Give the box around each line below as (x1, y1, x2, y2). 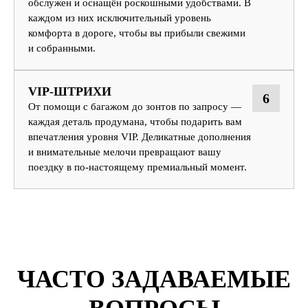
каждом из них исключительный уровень (28, 12, 211, 23)
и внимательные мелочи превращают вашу (28, 146, 221, 157)
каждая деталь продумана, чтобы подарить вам (28, 115, 242, 127)
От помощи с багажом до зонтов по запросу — (28, 100, 241, 112)
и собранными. (28, 42, 96, 54)
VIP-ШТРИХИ (28, 84, 111, 98)
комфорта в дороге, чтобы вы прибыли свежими (28, 27, 245, 38)
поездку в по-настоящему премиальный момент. (28, 161, 247, 173)
